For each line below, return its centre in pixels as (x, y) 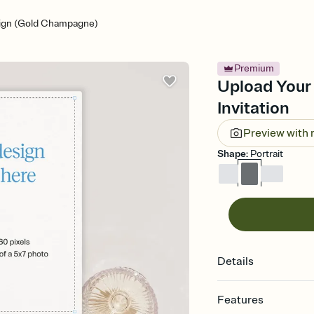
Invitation (254, 108)
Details (236, 261)
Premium (254, 68)
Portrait (267, 154)
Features (241, 300)
